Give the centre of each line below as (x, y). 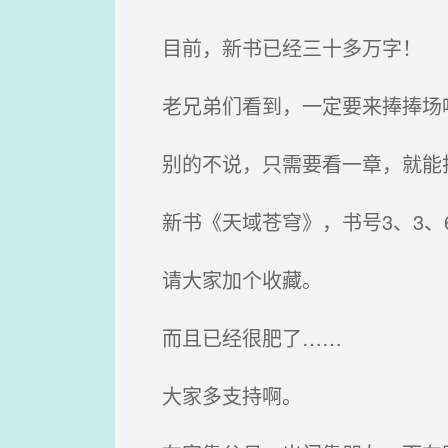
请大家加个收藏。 (229, 279)
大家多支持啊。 (219, 395)
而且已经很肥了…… (239, 337)
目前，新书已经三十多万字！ (279, 47)
